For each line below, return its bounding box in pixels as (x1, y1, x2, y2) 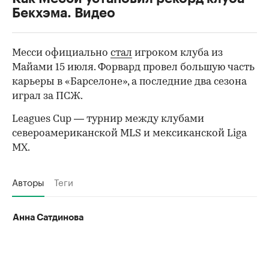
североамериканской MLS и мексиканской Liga (12, 128, 247, 139)
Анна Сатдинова (13, 213, 83, 222)
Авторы (12, 174, 44, 189)
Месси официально (12, 47, 110, 58)
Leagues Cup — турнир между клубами (12, 113, 204, 124)
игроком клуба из (132, 47, 223, 58)
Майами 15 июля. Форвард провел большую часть (12, 62, 255, 73)
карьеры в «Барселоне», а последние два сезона (12, 76, 247, 87)
